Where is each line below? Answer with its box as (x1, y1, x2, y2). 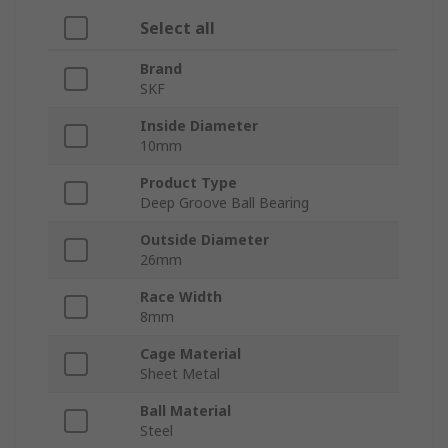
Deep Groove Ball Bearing (140, 193, 309, 213)
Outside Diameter (140, 230, 269, 250)
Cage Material (140, 344, 241, 364)
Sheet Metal (140, 364, 220, 384)
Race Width (140, 287, 222, 307)
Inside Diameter (140, 116, 258, 136)
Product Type (140, 173, 237, 193)
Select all (140, 17, 215, 40)
